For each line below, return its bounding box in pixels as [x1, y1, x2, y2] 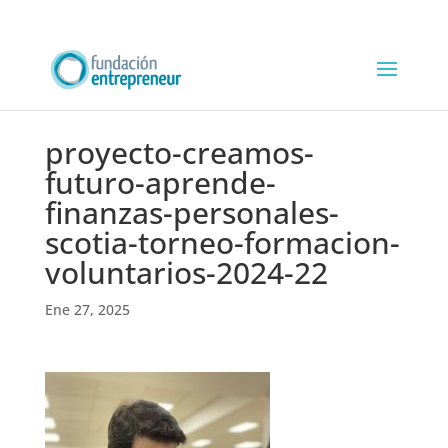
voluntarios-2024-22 [44, 252, 328, 293]
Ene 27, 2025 [44, 300, 130, 319]
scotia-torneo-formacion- [44, 222, 400, 263]
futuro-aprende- [44, 162, 276, 203]
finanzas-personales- [44, 192, 339, 233]
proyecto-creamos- [44, 132, 314, 173]
